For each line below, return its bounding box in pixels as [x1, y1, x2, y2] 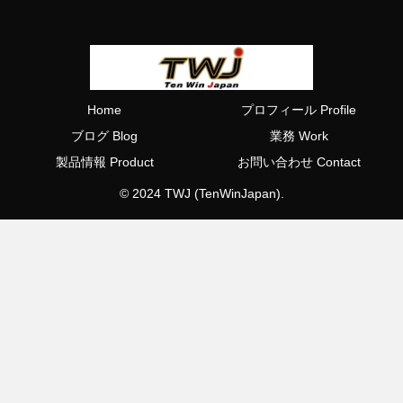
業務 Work [269, 128, 328, 143]
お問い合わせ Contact [237, 154, 361, 169]
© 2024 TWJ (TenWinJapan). [119, 185, 284, 201]
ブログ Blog [71, 128, 138, 143]
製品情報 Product [55, 154, 154, 169]
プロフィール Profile [241, 102, 356, 117]
